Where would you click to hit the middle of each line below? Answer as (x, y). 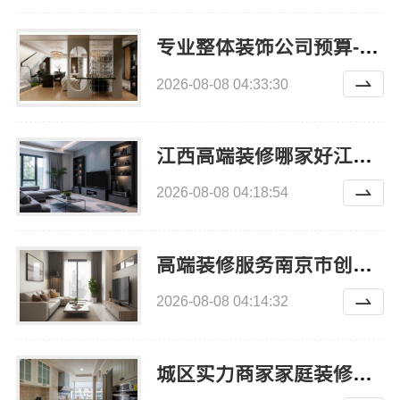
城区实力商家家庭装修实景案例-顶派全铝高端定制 (362, 374)
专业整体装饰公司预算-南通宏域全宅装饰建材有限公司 (368, 47)
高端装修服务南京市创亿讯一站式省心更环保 (362, 265)
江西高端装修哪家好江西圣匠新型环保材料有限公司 (362, 156)
